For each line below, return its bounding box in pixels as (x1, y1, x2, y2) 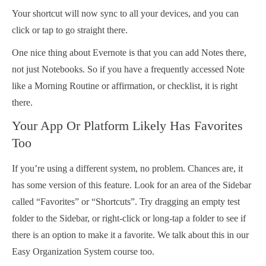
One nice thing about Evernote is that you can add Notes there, (12, 47, 246, 58)
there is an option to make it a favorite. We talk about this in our (12, 230, 249, 240)
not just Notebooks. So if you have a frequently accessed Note (12, 64, 245, 75)
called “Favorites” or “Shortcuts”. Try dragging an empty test (12, 197, 240, 207)
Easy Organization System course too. (12, 246, 154, 257)
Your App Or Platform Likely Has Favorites (12, 118, 243, 134)
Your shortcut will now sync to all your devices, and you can (12, 8, 239, 19)
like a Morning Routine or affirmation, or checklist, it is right (12, 81, 237, 91)
